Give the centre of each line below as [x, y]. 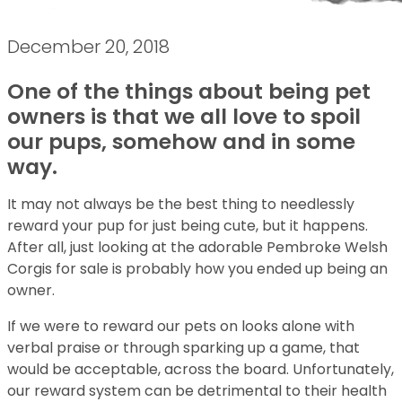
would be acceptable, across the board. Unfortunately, [201, 369]
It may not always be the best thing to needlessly [181, 204]
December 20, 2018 [88, 47]
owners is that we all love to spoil [184, 116]
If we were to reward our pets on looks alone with [181, 326]
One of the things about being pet [189, 91]
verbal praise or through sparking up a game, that [184, 348]
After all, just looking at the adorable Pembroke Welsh [197, 247]
